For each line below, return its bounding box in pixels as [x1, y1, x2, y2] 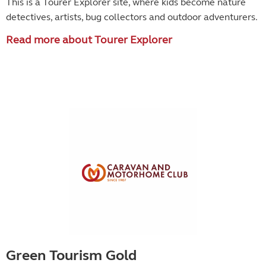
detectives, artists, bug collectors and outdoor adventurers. [6, 11, 258, 23]
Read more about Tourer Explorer [6, 33, 172, 47]
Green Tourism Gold [6, 247, 137, 265]
